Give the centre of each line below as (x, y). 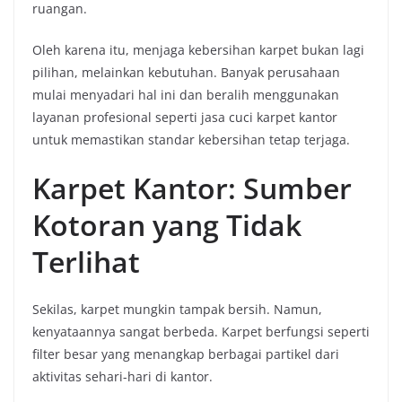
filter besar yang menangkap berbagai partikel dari (186, 354)
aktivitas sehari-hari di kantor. (122, 377)
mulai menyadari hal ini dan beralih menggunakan (186, 95)
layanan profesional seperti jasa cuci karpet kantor (185, 118)
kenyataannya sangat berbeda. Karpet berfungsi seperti (201, 332)
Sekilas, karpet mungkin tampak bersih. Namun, (177, 310)
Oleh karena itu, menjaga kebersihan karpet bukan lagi (198, 50)
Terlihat (86, 262)
